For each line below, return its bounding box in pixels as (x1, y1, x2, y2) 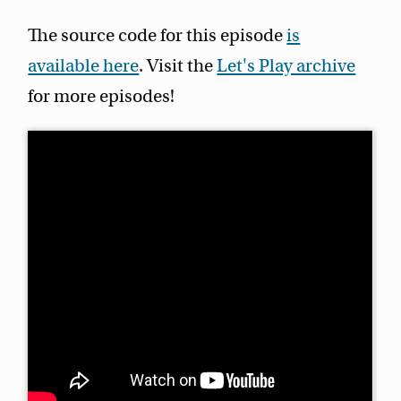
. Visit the (139, 55, 218, 78)
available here (28, 55, 140, 78)
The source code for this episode (28, 24, 287, 47)
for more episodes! (28, 85, 175, 108)
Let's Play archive (217, 55, 356, 78)
